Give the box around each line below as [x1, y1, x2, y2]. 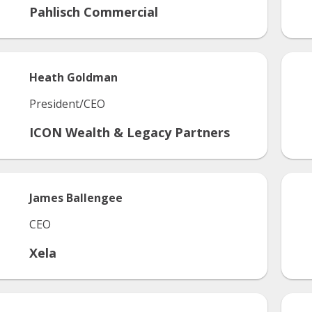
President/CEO [29, 96, 105, 111]
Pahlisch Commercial [29, 3, 158, 20]
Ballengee [66, 190, 123, 205]
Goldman [67, 70, 118, 85]
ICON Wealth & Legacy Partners [29, 124, 230, 141]
